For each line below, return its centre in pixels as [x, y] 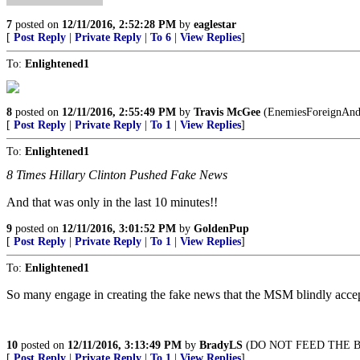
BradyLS [221, 345]
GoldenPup [221, 228]
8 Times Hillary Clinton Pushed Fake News [117, 174]
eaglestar [215, 24]
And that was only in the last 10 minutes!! [112, 202]
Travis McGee [227, 112]
